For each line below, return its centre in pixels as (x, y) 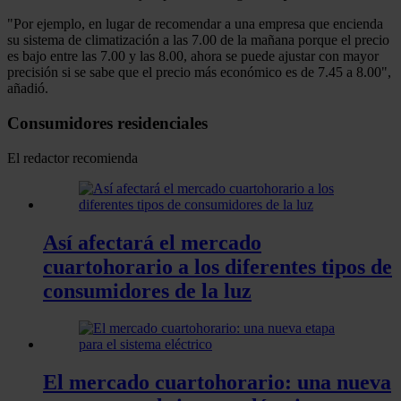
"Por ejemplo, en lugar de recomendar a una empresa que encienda (195, 24)
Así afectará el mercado (152, 242)
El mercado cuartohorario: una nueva (217, 383)
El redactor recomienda (73, 158)
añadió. (28, 89)
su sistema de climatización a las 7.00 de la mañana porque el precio (198, 40)
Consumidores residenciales (107, 123)
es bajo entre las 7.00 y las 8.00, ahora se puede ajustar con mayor (193, 56)
